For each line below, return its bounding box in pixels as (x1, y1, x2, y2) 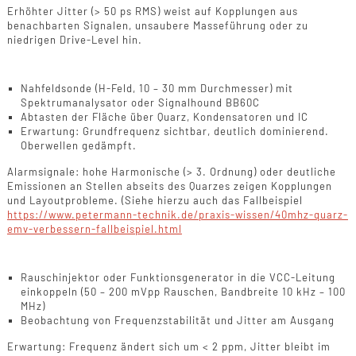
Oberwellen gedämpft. (20, 139, 137, 153)
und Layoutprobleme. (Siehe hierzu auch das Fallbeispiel (6, 194, 303, 207)
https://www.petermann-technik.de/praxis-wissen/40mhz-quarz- (6, 208, 348, 222)
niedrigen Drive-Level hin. (6, 33, 142, 47)
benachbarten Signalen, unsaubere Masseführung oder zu (6, 19, 308, 33)
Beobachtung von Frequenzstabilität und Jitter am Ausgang (20, 314, 335, 327)
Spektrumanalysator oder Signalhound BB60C (20, 96, 260, 110)
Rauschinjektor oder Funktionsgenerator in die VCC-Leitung (20, 271, 335, 284)
